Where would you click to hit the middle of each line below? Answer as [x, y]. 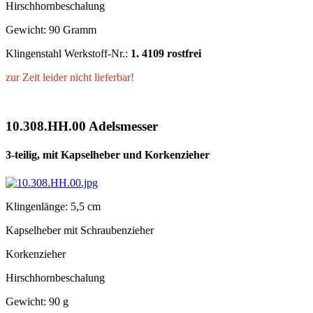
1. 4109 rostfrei [166, 54]
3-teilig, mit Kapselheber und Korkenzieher [108, 155]
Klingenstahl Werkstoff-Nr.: [68, 54]
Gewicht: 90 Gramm [51, 30]
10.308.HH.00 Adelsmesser [82, 126]
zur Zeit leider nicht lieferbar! [70, 78]
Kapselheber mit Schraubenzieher [80, 230]
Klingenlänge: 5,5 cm [53, 206]
